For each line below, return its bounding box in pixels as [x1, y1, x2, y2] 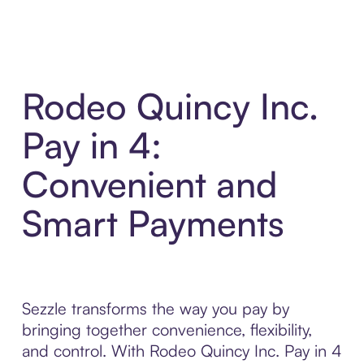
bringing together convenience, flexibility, [21, 319, 312, 340]
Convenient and [21, 162, 277, 207]
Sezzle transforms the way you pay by [21, 298, 289, 319]
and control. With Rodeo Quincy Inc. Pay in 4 [21, 340, 342, 362]
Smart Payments [21, 201, 284, 246]
